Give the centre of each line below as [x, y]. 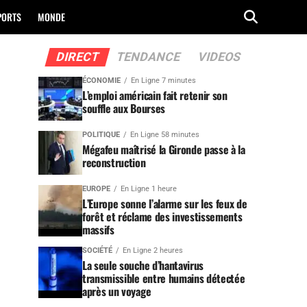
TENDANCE [148, 57]
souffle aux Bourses [124, 108]
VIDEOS [219, 57]
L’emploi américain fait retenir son [155, 95]
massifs [98, 230]
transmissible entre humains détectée [164, 278]
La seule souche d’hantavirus [143, 265]
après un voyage [117, 291]
